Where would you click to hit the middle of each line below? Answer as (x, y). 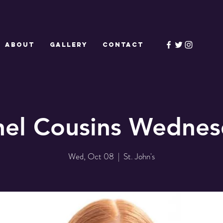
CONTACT (123, 45)
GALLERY (69, 45)
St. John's (139, 156)
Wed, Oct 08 (91, 156)
